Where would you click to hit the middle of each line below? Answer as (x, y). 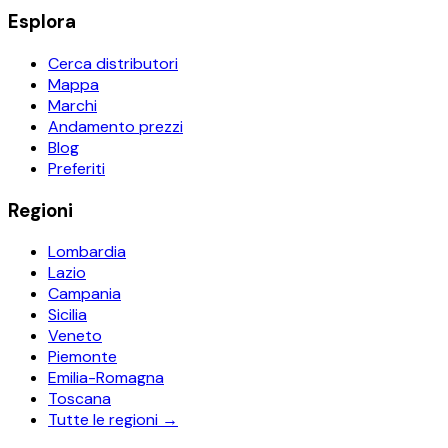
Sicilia (67, 315)
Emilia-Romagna (106, 378)
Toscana (79, 399)
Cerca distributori (113, 63)
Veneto (75, 336)
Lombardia (87, 252)
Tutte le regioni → (113, 420)
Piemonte (82, 357)
